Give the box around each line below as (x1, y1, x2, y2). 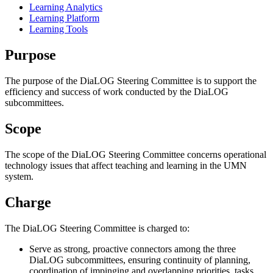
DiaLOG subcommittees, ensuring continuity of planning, (29, 254, 250, 265)
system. (5, 171, 34, 182)
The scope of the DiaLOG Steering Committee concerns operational (5, 149, 266, 160)
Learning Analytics (29, 2, 102, 13)
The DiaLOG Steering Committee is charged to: (5, 222, 190, 233)
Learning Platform (29, 13, 99, 24)
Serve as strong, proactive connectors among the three (29, 243, 236, 254)
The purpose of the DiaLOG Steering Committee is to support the (5, 76, 257, 87)
